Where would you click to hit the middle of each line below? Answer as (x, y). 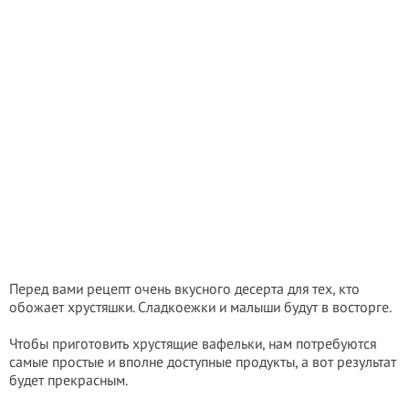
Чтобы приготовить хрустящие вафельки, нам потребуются (193, 343)
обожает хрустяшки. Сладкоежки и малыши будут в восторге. (200, 307)
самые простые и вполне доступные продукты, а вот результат (203, 362)
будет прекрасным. (68, 380)
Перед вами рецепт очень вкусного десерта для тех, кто (184, 288)
